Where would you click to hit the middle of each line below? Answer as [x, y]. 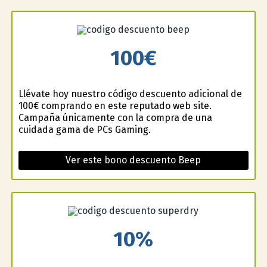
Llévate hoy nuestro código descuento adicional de [130, 94]
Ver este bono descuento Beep [133, 160]
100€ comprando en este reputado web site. [115, 105]
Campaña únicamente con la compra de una [115, 117]
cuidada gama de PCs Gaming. [84, 129]
